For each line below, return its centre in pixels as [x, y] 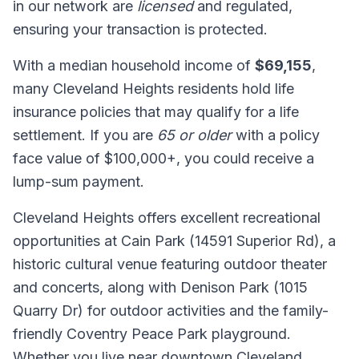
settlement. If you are [85, 135]
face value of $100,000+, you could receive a [163, 158]
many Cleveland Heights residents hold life [153, 89]
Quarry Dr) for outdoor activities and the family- [171, 311]
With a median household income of [134, 65]
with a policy [276, 135]
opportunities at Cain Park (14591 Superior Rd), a [174, 241]
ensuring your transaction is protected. [140, 29]
